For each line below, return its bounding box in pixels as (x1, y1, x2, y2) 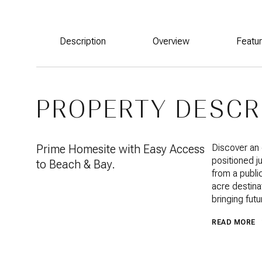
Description (60, 36, 106, 47)
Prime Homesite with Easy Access (36, 142, 205, 156)
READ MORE (212, 218, 256, 226)
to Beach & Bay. (36, 157, 115, 171)
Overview (153, 36, 189, 47)
